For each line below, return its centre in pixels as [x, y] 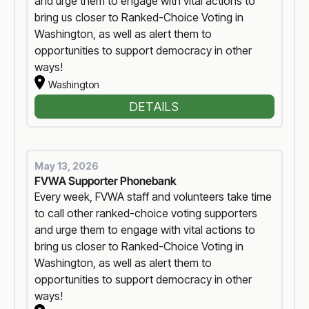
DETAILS [154, 106]
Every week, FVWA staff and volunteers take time [153, 196]
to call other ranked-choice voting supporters [146, 213]
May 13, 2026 [67, 166]
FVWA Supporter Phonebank [106, 180]
